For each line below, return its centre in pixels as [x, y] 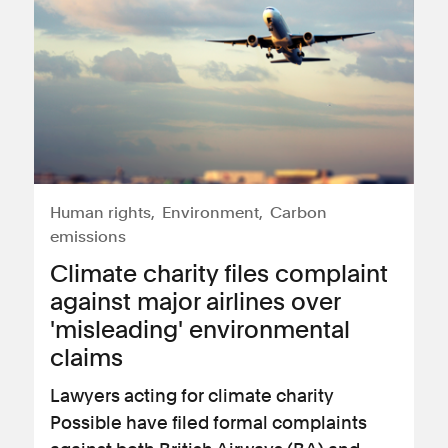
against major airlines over [195, 301]
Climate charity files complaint [219, 273]
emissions [88, 236]
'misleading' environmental [200, 329]
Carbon [298, 212]
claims [86, 357]
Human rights [100, 212]
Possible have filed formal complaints [208, 422]
